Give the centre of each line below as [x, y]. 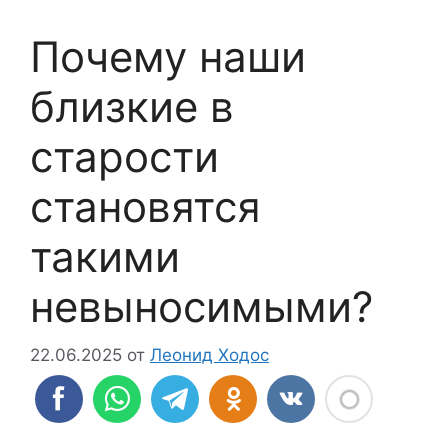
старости [124, 156]
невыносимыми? [201, 306]
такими [105, 256]
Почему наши [168, 56]
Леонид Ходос [209, 355]
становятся [145, 206]
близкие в [132, 106]
